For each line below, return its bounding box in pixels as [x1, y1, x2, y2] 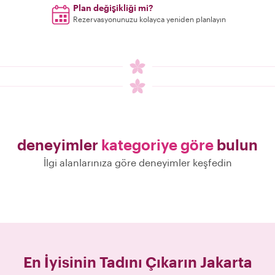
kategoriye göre [101, 136, 214, 153]
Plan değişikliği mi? [73, 2, 153, 13]
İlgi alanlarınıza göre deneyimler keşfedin [43, 157, 232, 168]
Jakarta [199, 253, 252, 271]
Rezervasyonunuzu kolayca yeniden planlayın [73, 15, 227, 23]
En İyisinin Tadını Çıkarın [23, 253, 197, 271]
